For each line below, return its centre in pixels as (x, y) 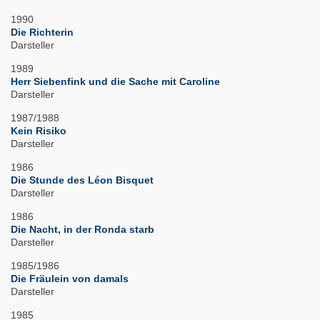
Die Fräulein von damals (70, 279)
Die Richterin (42, 32)
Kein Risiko (39, 131)
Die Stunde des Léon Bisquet (82, 180)
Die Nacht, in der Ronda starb (82, 230)
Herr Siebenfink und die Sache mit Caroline (115, 82)
